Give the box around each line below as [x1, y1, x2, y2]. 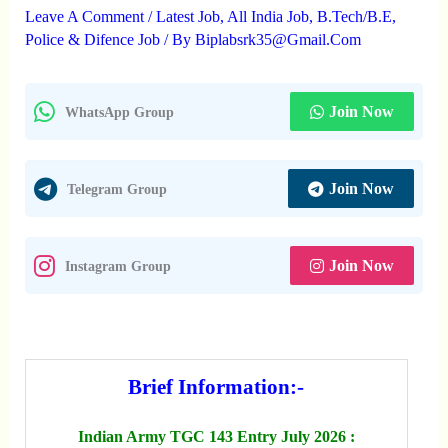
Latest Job [155, 8, 220, 25]
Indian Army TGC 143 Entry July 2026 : [77, 428, 355, 446]
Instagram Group [64, 257, 171, 274]
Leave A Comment [24, 8, 144, 25]
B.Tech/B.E [316, 8, 392, 25]
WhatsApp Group [64, 103, 174, 120]
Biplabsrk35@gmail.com [194, 31, 361, 48]
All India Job [226, 8, 309, 25]
